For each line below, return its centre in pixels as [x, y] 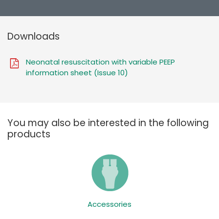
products [29, 134]
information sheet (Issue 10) [77, 72]
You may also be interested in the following [108, 123]
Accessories [109, 204]
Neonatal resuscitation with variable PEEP [100, 62]
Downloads [33, 36]
